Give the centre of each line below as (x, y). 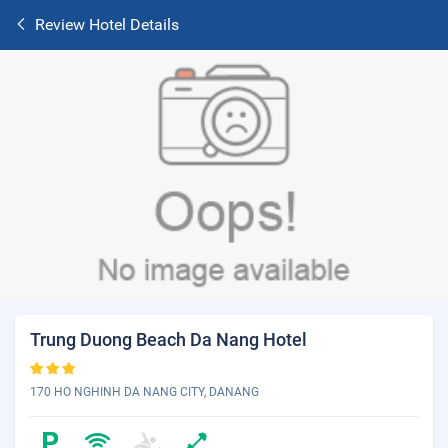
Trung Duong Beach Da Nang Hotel (168, 339)
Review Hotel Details (107, 24)
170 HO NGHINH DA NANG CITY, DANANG (144, 392)
